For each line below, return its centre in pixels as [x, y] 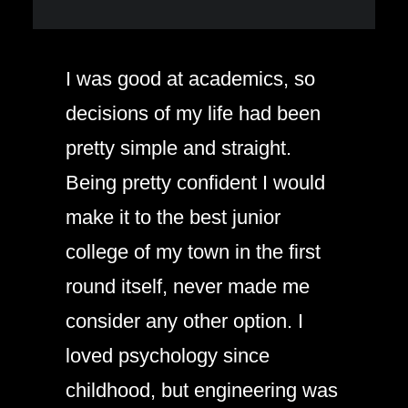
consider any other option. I [184, 321]
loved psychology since [168, 356]
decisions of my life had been [193, 113]
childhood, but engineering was [202, 390]
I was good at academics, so [190, 79]
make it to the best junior [173, 217]
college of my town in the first [193, 252]
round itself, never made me [188, 286]
